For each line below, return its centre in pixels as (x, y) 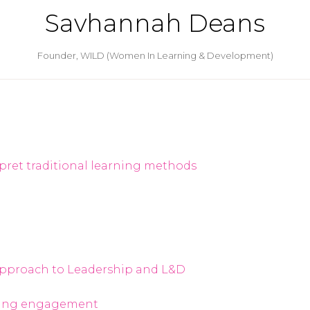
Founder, (58, 55)
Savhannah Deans (155, 23)
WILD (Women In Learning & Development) (176, 55)
